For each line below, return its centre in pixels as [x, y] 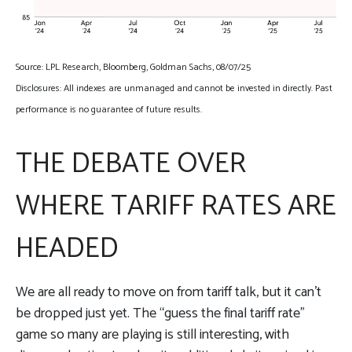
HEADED [67, 248]
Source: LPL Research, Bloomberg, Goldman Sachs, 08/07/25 [133, 67]
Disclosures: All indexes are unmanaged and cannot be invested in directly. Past [174, 88]
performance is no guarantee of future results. [109, 109]
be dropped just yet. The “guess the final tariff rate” [160, 313]
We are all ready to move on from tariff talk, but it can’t [169, 292]
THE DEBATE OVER [131, 163]
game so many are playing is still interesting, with [152, 334]
